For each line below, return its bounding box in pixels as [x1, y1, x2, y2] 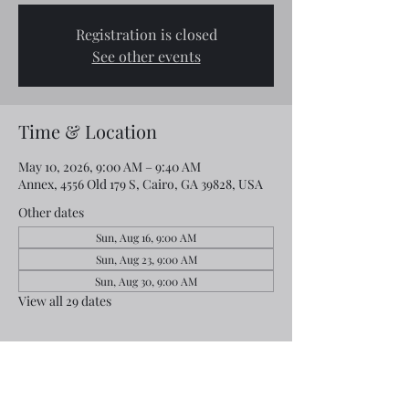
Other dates [18, 204, 84, 221]
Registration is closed [75, 25, 217, 44]
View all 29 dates [18, 292, 111, 309]
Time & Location [18, 119, 157, 143]
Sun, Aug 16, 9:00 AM [96, 230, 196, 245]
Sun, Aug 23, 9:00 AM [95, 252, 197, 267]
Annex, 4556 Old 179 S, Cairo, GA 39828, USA [18, 175, 263, 193]
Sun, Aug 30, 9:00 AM [95, 274, 197, 288]
